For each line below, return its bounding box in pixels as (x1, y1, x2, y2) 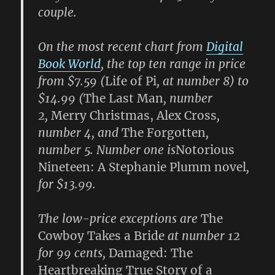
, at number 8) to (157, 74, 249, 88)
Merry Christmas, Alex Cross (51, 108, 217, 123)
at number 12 (165, 228, 241, 243)
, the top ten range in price (101, 56, 246, 71)
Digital (206, 39, 244, 54)
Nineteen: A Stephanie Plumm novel (38, 160, 247, 174)
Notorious (176, 142, 235, 157)
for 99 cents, (38, 246, 109, 260)
